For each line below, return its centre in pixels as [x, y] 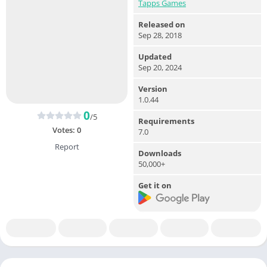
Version [153, 89]
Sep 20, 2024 [160, 67]
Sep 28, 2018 [160, 35]
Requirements [166, 121]
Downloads [160, 153]
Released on [162, 24]
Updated [155, 56]
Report [67, 146]
